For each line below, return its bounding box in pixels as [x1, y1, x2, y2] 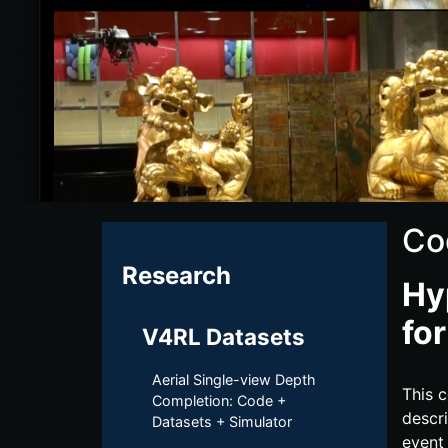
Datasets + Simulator [152, 413, 292, 430]
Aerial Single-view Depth [152, 371, 316, 388]
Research [122, 261, 231, 290]
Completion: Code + [152, 392, 286, 409]
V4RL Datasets [142, 323, 305, 350]
